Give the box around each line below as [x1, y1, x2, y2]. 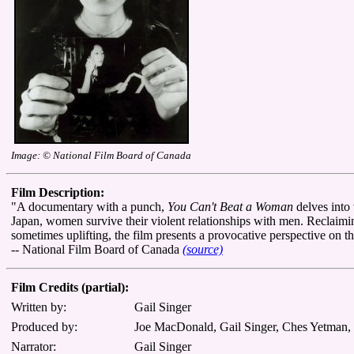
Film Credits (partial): [11, 280, 129, 294]
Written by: [11, 299, 66, 314]
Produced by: [11, 319, 77, 333]
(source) [183, 242, 223, 256]
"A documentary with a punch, [11, 199, 168, 213]
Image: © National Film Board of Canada [11, 149, 191, 161]
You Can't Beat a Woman [168, 199, 293, 213]
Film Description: [11, 185, 104, 199]
